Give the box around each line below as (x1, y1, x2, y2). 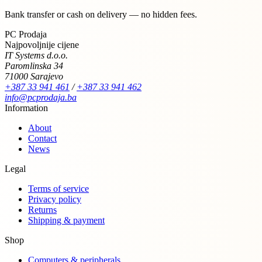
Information (5, 102, 48, 113)
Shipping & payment (28, 215, 105, 225)
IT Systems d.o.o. (5, 50, 68, 60)
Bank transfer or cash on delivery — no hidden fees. (5, 9, 197, 19)
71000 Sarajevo (5, 71, 63, 81)
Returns (28, 204, 57, 215)
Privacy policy (28, 194, 81, 204)
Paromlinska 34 (5, 60, 63, 71)
